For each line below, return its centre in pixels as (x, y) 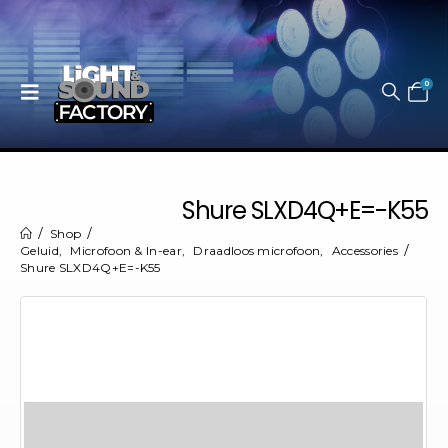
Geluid (39, 250)
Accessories (365, 250)
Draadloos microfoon (257, 250)
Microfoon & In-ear (126, 250)
